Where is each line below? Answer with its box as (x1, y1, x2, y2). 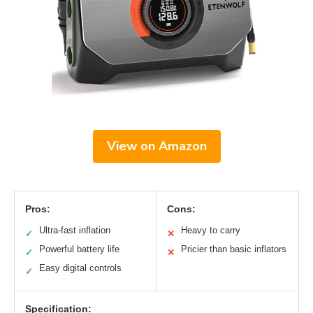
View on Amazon (106, 138, 207, 155)
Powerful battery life (39, 244, 119, 255)
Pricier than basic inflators (181, 244, 286, 255)
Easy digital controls (39, 263, 122, 274)
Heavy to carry (181, 225, 240, 236)
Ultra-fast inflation (39, 225, 110, 236)
